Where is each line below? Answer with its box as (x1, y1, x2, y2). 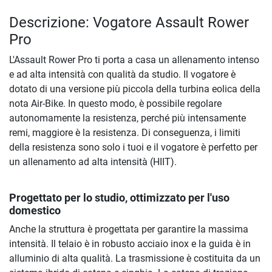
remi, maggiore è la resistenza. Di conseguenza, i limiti (9, 127, 240, 139)
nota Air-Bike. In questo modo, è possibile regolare (9, 98, 222, 110)
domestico (9, 205, 61, 217)
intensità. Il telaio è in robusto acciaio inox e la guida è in (9, 238, 251, 250)
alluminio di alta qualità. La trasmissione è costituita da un (9, 253, 260, 265)
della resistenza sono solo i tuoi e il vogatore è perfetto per (9, 141, 257, 154)
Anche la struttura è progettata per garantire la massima (9, 223, 248, 236)
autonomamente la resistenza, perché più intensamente (9, 112, 246, 124)
